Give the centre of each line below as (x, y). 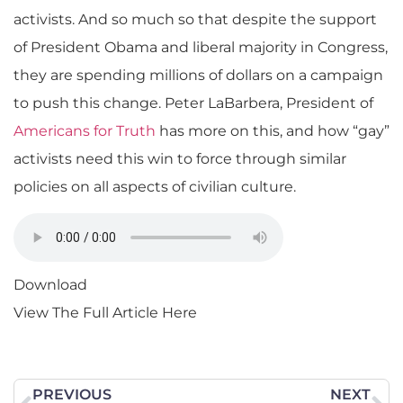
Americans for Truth (86, 131)
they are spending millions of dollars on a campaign (198, 75)
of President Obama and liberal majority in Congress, (201, 47)
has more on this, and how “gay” (274, 131)
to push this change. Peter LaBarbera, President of (193, 103)
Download (50, 285)
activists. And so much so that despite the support (195, 19)
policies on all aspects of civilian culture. (155, 187)
